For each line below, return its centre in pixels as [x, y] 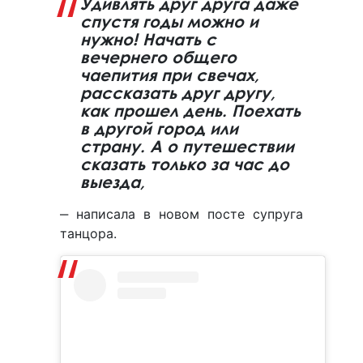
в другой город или [159, 129]
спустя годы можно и [169, 22]
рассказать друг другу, [178, 93]
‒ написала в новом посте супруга [181, 214]
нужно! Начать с [148, 40]
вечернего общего [158, 58]
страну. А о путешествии [187, 147]
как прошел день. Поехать [190, 111]
